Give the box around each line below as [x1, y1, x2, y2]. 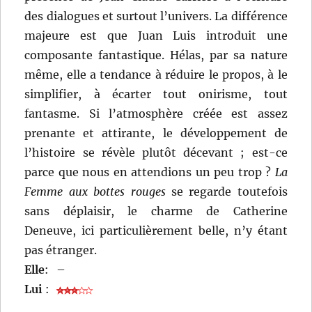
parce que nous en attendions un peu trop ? [24, 165, 275, 180]
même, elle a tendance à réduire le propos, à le [24, 68, 288, 82]
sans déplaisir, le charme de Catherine [24, 204, 288, 219]
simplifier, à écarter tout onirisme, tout [24, 87, 288, 102]
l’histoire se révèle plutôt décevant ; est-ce [24, 146, 288, 160]
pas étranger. [24, 243, 97, 258]
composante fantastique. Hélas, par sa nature [24, 48, 288, 63]
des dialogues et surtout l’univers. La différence [24, 9, 288, 24]
